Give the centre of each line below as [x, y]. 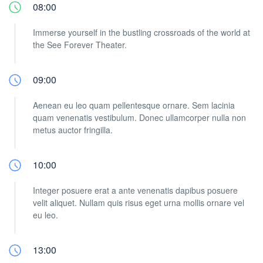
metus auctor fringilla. [73, 130]
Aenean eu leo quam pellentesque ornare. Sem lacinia [134, 105]
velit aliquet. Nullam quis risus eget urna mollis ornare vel [139, 203]
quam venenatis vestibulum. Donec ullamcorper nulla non [139, 117]
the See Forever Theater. [80, 45]
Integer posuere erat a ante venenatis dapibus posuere [135, 190]
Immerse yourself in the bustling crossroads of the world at [141, 32]
